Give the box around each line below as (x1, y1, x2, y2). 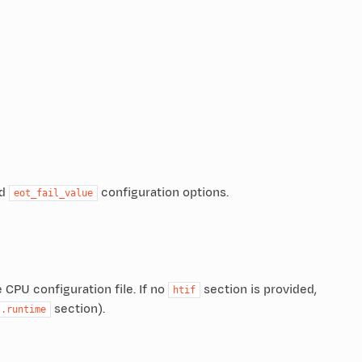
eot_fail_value (13, 187, 93, 199)
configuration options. (97, 183, 229, 201)
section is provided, (200, 280, 317, 298)
